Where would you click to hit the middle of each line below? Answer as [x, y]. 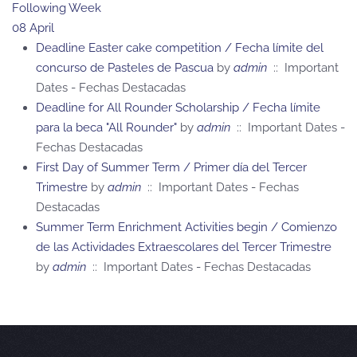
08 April [33, 27]
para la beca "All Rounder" [106, 127]
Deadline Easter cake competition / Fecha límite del [180, 47]
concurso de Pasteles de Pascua [125, 67]
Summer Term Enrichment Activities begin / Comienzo [186, 227]
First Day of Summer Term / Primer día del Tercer [171, 167]
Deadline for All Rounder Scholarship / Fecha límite [178, 107]
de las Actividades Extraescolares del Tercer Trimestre [184, 247]
